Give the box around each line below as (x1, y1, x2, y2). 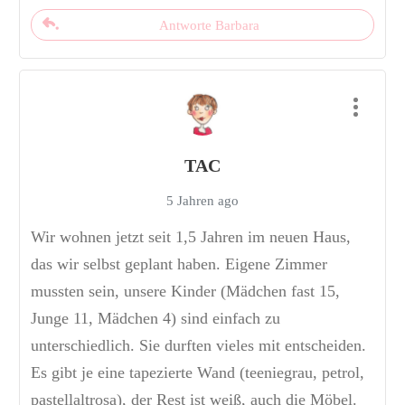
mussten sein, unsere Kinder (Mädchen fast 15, (31, 282, 340, 301)
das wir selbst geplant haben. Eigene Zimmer (31, 255, 327, 274)
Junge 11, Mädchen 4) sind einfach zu (31, 309, 280, 328)
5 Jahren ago (166, 193, 239, 209)
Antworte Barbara (159, 18, 259, 33)
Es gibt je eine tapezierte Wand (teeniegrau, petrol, (31, 363, 364, 382)
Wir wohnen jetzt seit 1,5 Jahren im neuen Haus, (31, 228, 351, 247)
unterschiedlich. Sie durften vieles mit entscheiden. (31, 336, 366, 355)
